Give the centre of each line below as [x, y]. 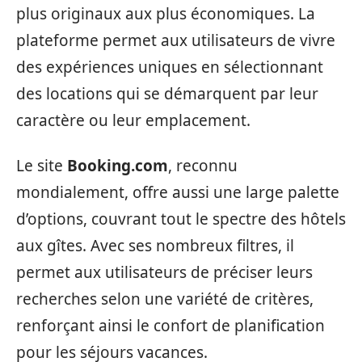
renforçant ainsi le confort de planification [170, 325]
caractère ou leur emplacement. [133, 121]
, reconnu [203, 165]
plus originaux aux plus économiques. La [166, 14]
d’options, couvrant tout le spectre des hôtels [181, 219]
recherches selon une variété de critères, [165, 299]
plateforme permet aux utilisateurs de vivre [176, 41]
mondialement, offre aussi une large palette [178, 192]
